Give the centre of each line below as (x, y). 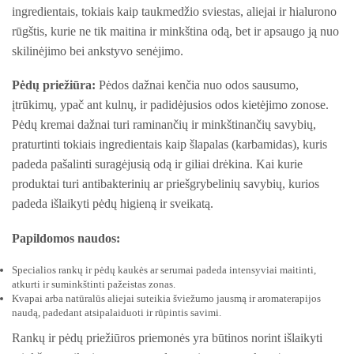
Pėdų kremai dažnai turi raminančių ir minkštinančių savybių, (164, 125)
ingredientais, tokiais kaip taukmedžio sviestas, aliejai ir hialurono (174, 11)
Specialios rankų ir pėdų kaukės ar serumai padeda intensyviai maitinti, (164, 269)
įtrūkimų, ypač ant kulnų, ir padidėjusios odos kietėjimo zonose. (170, 105)
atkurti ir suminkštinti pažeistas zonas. (94, 284)
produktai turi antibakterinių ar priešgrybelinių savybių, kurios (166, 184)
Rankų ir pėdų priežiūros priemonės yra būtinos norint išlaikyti (167, 337)
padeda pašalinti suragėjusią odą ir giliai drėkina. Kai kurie (157, 164)
